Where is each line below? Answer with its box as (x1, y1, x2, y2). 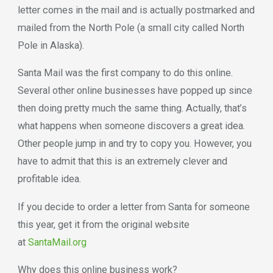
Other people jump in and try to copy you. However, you (17, 138, 252, 150)
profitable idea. (17, 173, 81, 185)
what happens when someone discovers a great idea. (17, 120, 245, 132)
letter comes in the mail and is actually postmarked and (17, 4, 255, 16)
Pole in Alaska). (17, 39, 84, 51)
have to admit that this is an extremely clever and (17, 155, 227, 168)
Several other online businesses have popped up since (17, 85, 252, 97)
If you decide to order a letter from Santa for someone (17, 200, 250, 213)
